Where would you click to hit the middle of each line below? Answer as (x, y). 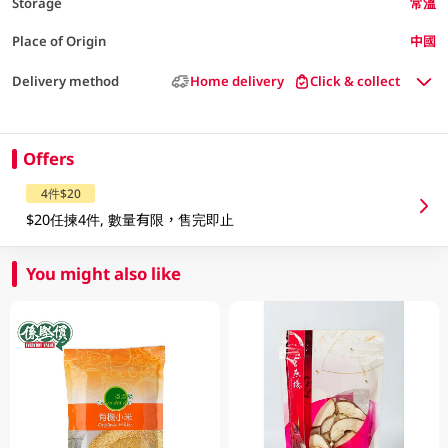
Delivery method (65, 81)
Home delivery (236, 81)
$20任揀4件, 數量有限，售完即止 (130, 219)
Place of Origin (58, 40)
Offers (48, 158)
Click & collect (355, 81)
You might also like (104, 273)
